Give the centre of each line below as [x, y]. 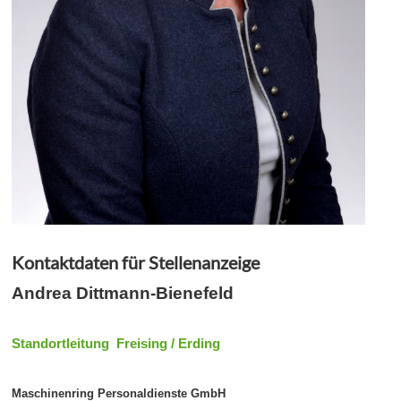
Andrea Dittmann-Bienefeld [123, 293]
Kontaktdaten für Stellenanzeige [136, 262]
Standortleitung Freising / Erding [116, 343]
